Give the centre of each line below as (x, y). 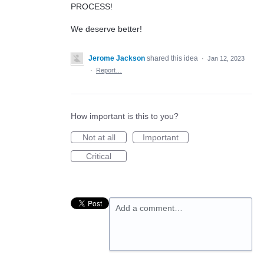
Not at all (99, 138)
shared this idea (173, 59)
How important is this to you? (125, 116)
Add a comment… (149, 208)
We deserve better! (106, 29)
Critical (99, 156)
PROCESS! (92, 6)
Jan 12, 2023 (226, 59)
